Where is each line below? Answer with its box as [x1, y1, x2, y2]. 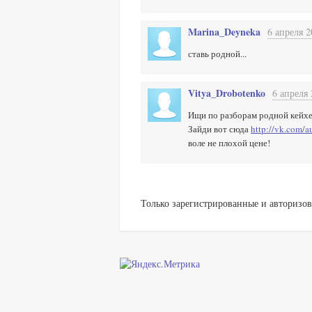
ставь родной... [188, 47, 247, 60]
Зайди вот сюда [188, 123, 251, 135]
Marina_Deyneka [188, 24, 260, 39]
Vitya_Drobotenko [188, 86, 265, 100]
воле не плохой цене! [188, 136, 270, 149]
